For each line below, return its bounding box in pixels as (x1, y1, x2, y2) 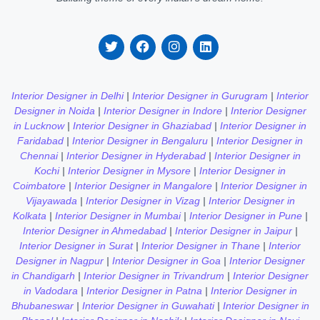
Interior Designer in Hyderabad (66, 149, 206, 161)
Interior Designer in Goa (111, 254, 224, 266)
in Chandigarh (11, 269, 78, 281)
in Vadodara (23, 284, 81, 296)
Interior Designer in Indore (103, 104, 222, 116)
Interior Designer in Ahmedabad (22, 224, 166, 236)
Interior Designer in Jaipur (174, 224, 292, 236)
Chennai (19, 149, 58, 161)
